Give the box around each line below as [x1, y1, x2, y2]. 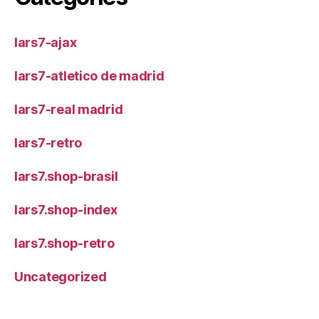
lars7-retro [14, 135, 83, 150]
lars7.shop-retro [14, 235, 115, 251]
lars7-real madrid [14, 101, 123, 117]
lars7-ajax [14, 34, 77, 50]
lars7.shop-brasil [14, 168, 118, 184]
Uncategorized [14, 268, 107, 284]
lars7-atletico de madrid [14, 68, 164, 83]
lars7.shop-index [14, 202, 117, 217]
